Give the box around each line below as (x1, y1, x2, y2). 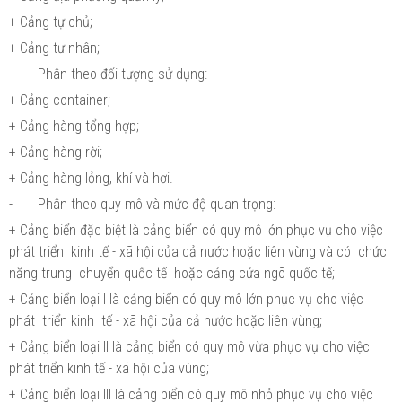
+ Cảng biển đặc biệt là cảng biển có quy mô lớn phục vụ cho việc (9, 221, 383, 239)
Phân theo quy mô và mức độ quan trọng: (38, 195, 275, 213)
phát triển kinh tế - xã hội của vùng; (9, 359, 209, 377)
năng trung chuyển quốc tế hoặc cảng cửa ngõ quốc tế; (9, 264, 335, 282)
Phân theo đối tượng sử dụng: (38, 65, 207, 83)
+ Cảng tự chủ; (9, 13, 92, 31)
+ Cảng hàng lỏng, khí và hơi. (9, 169, 173, 187)
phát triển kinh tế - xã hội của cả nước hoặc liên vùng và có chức (9, 242, 387, 260)
